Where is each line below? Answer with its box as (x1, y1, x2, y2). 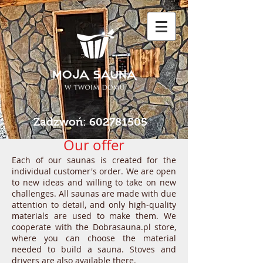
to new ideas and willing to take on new (12, 177, 176, 188)
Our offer (63, 136, 124, 154)
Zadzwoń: (33, 116, 89, 128)
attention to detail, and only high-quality (12, 199, 176, 210)
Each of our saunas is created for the (12, 154, 176, 166)
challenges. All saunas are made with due (12, 188, 176, 199)
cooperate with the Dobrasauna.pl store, (12, 221, 176, 232)
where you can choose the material (12, 232, 176, 244)
